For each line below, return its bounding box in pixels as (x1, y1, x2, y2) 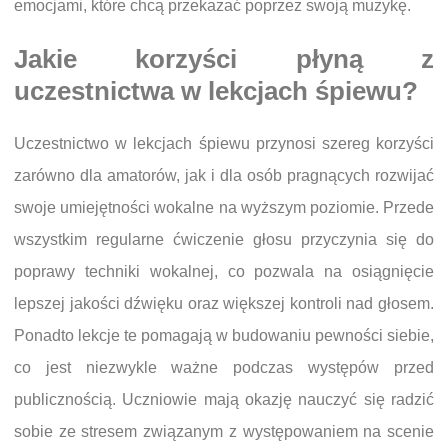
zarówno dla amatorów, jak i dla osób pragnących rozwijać (14, 167, 434, 185)
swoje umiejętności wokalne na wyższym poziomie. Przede (14, 199, 434, 217)
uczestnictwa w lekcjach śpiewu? (14, 77, 418, 106)
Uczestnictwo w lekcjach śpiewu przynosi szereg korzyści (14, 135, 434, 153)
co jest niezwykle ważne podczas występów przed (14, 359, 434, 377)
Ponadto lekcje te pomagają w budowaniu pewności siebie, (14, 327, 434, 345)
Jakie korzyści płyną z (14, 45, 434, 74)
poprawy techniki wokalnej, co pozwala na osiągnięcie (14, 263, 434, 281)
